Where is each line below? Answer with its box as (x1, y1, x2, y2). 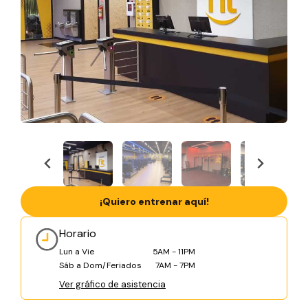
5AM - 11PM (153, 246, 195, 258)
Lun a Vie (59, 246, 94, 258)
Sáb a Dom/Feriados (59, 260, 142, 272)
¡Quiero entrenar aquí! (99, 195, 209, 208)
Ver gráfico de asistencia (59, 278, 166, 291)
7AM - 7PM (155, 260, 195, 272)
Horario (59, 225, 96, 241)
